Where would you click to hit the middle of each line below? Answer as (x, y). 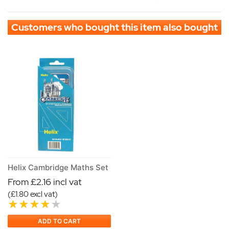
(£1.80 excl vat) (33, 194)
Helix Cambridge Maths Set (58, 167)
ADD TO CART (59, 221)
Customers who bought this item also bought (114, 27)
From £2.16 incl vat (45, 181)
